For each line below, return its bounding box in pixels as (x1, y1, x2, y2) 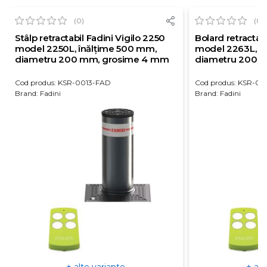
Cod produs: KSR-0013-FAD (15, 78, 111, 87)
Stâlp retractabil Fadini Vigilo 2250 (15, 32, 166, 44)
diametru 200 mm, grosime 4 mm (15, 54, 169, 65)
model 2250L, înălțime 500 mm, (15, 43, 157, 54)
